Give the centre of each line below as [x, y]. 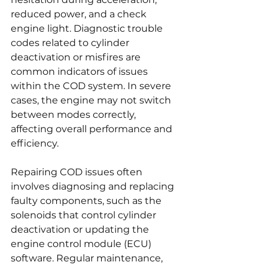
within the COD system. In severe [92, 86]
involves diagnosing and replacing [94, 186]
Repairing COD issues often [78, 172]
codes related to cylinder [71, 42]
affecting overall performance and [93, 129]
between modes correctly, [74, 114]
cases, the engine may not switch [92, 100]
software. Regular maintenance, [88, 258]
